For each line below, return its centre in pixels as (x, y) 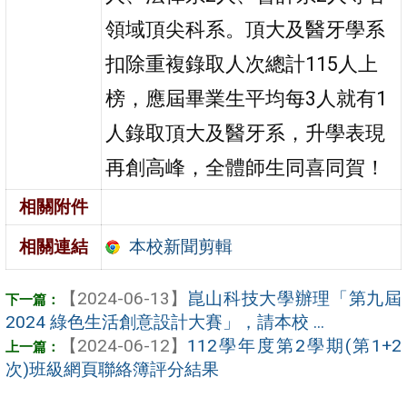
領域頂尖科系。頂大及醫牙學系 (246, 29)
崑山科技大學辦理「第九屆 (294, 298)
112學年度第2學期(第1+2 (294, 345)
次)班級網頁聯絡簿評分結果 (112, 369)
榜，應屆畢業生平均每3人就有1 (247, 98)
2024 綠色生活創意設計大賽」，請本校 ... (165, 322)
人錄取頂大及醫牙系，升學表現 (246, 133)
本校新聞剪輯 (180, 246)
